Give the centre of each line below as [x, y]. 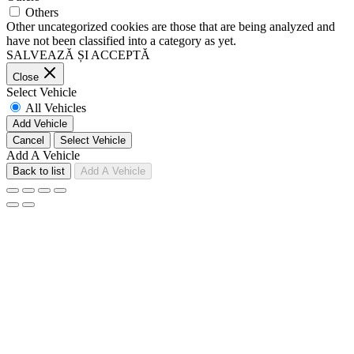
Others [42, 12]
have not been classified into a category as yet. [121, 40]
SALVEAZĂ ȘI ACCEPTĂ [78, 55]
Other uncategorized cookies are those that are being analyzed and [171, 26]
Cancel [28, 140]
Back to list [39, 171]
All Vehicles [56, 107]
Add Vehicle [40, 123]
